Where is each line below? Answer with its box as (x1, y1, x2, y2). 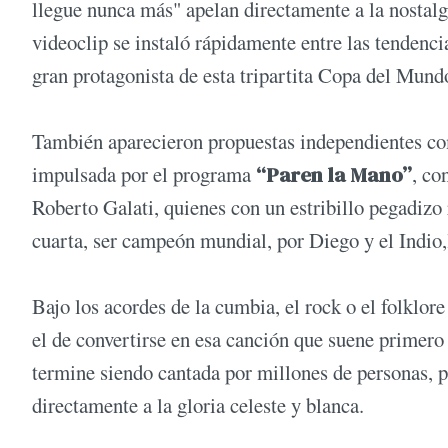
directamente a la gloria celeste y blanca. (32, 391, 364, 420)
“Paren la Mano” (256, 160, 412, 190)
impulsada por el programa (32, 160, 256, 189)
